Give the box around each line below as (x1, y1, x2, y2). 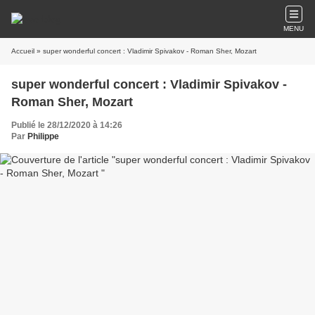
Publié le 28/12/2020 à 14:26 (11, 120, 122, 130)
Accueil (11, 47, 34, 55)
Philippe (27, 131, 59, 141)
